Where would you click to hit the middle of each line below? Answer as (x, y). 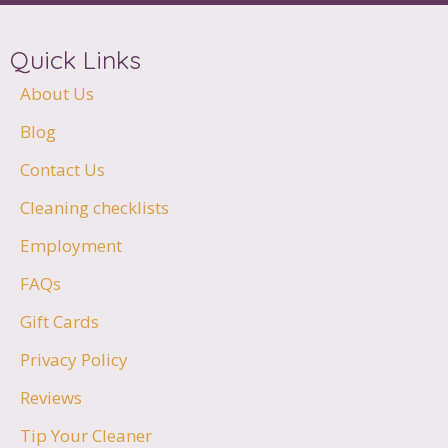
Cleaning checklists (94, 207)
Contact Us (62, 169)
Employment (71, 245)
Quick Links (75, 59)
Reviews (51, 397)
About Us (57, 93)
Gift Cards (59, 321)
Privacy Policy (74, 359)
